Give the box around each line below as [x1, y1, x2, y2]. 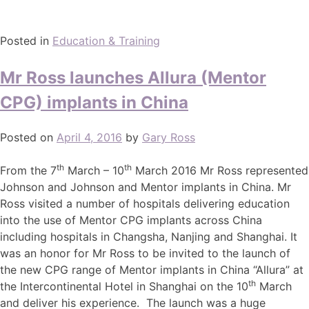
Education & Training [52, 33, 160, 48]
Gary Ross [142, 130, 195, 144]
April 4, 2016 [57, 130, 122, 144]
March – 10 [64, 163, 124, 177]
